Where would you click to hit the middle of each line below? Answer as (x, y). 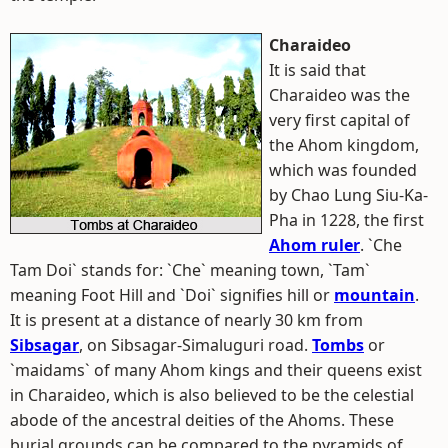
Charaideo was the (339, 95)
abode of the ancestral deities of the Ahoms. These (202, 420)
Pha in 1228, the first (346, 220)
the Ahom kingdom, (344, 145)
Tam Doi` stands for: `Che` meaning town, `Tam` (190, 270)
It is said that (317, 70)
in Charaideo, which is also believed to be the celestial (212, 395)
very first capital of (339, 120)
